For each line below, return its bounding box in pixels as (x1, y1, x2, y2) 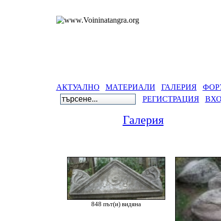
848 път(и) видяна (91, 201, 141, 208)
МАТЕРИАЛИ (105, 83, 155, 91)
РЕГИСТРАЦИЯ (142, 95, 199, 103)
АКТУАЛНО (56, 83, 100, 91)
